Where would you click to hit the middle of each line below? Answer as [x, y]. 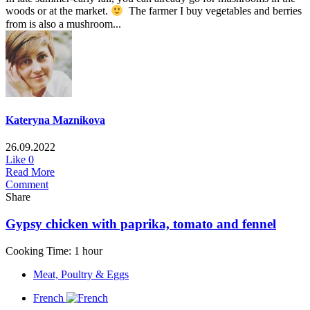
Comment [27, 185]
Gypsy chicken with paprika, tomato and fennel [141, 224]
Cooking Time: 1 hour [54, 250]
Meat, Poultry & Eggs [81, 274]
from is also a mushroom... [63, 24]
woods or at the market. [58, 11]
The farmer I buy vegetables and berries [213, 11]
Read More [30, 172]
